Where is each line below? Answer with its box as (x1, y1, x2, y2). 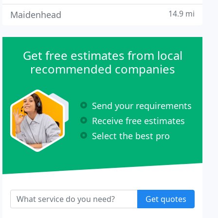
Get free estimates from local (22, 47, 182, 63)
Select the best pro (92, 129, 170, 142)
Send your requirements (92, 99, 192, 111)
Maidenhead (10, 9, 62, 20)
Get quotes (145, 194, 186, 204)
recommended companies (30, 61, 175, 77)
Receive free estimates (92, 114, 185, 127)
